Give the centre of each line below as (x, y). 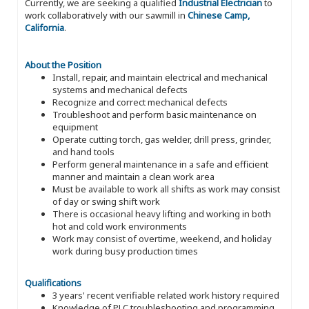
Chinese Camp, (219, 15)
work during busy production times (125, 251)
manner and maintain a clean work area (133, 176)
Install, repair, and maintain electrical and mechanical (160, 77)
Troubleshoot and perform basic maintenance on (154, 114)
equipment (75, 127)
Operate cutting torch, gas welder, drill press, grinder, (162, 139)
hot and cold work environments (120, 226)
